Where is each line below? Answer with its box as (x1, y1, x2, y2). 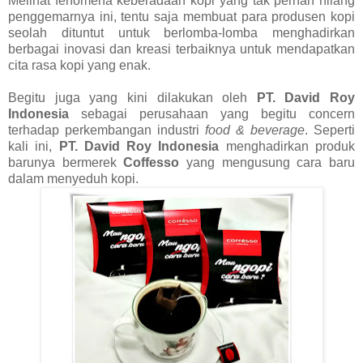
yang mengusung (186, 155, 290, 169)
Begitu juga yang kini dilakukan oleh (8, 90, 257, 105)
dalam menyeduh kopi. (8, 171, 139, 186)
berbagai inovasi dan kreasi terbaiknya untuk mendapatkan (8, 41, 355, 56)
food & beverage (205, 122, 305, 137)
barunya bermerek (8, 155, 124, 169)
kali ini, (8, 139, 59, 153)
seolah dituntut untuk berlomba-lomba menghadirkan (8, 25, 355, 40)
